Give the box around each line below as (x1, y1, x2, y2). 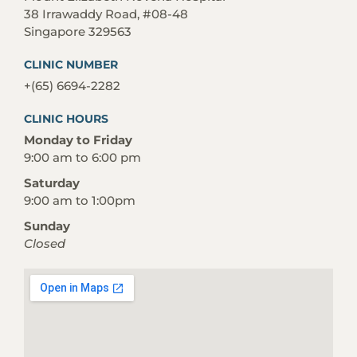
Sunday (24, 218, 70, 234)
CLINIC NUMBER (24, 57, 118, 73)
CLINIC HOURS (24, 112, 108, 127)
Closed (24, 236, 65, 252)
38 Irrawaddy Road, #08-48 (24, 6, 188, 22)
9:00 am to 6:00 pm (24, 150, 141, 166)
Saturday (24, 175, 80, 191)
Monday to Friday (24, 132, 132, 148)
